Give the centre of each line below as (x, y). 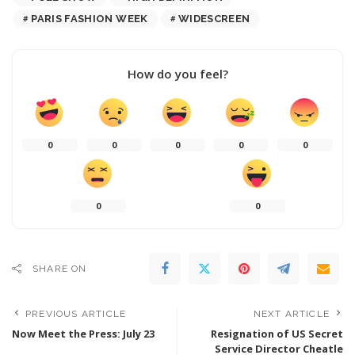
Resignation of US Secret (277, 333)
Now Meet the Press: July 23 (83, 333)
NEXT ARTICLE (291, 313)
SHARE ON (60, 268)
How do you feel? (177, 73)
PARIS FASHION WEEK (90, 18)
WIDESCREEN (214, 18)
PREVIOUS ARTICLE (76, 313)
